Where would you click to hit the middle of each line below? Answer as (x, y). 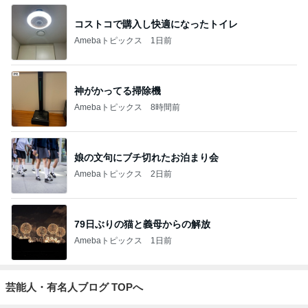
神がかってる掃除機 (118, 90)
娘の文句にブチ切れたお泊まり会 (146, 157)
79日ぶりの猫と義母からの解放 (142, 224)
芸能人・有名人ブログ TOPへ (74, 287)
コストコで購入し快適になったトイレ (156, 24)
